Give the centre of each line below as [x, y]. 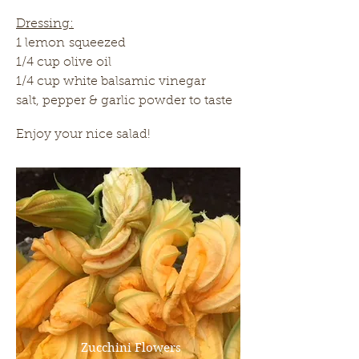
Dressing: [45, 24]
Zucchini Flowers [131, 348]
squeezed [97, 43]
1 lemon [42, 43]
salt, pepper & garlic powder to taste [124, 101]
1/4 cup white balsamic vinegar [111, 82]
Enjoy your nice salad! [83, 135]
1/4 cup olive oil [64, 63]
